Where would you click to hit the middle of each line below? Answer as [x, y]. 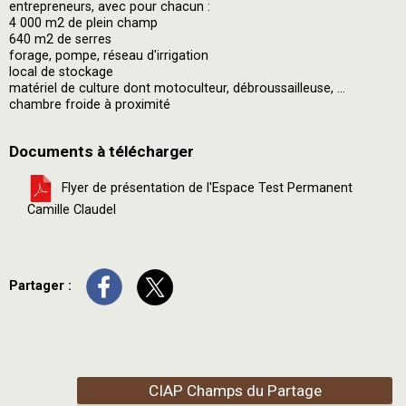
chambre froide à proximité [90, 105]
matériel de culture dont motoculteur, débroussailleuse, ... [177, 88]
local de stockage [61, 72]
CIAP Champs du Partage [235, 390]
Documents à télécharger [101, 151]
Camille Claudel [72, 209]
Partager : [42, 286]
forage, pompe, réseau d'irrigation [109, 56]
